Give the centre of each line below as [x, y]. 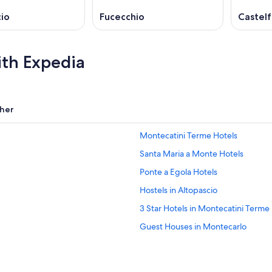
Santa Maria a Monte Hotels [192, 154]
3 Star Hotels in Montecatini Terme [205, 208]
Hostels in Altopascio [178, 190]
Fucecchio [122, 17]
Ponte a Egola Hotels [178, 172]
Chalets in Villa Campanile [187, 245]
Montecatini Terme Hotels [189, 135]
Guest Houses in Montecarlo [193, 226]
